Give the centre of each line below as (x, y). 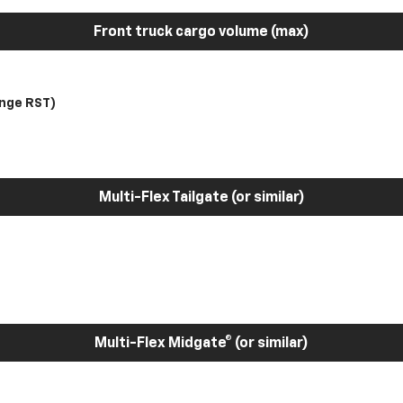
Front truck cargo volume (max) (201, 32)
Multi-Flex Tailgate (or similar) (201, 198)
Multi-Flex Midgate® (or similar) (201, 344)
